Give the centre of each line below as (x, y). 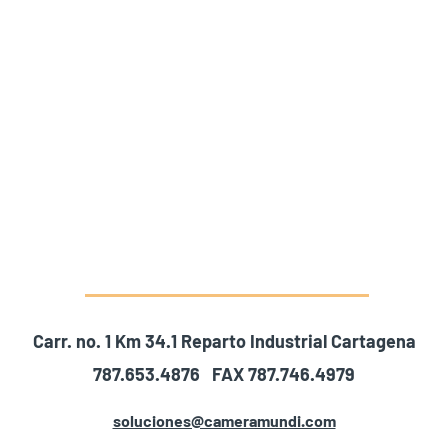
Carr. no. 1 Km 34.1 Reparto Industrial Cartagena (224, 341)
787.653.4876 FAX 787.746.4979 (224, 374)
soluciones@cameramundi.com (224, 420)
